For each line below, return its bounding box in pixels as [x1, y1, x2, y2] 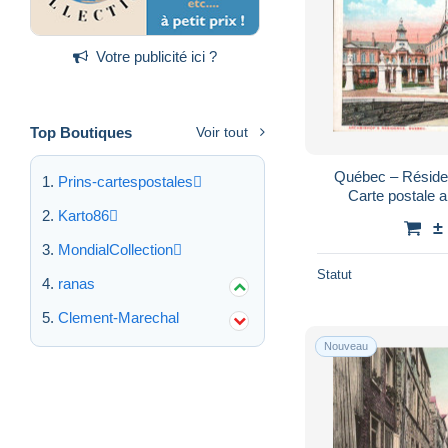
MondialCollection [58, 240, 173, 258]
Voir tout [196, 123, 248, 140]
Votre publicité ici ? [96, 47, 217, 65]
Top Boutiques [30, 123, 132, 141]
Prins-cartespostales [58, 172, 193, 190]
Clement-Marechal [58, 308, 179, 326]
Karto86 [58, 206, 109, 224]
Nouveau [324, 339, 368, 352]
